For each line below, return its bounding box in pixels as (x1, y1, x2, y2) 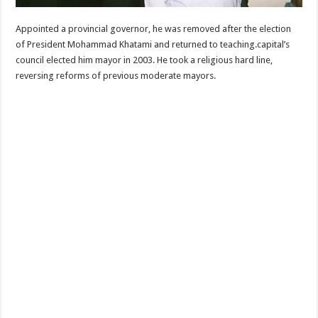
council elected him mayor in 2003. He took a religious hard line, (16, 55, 273, 66)
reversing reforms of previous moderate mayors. (16, 70, 216, 82)
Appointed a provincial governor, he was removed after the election (16, 23, 292, 35)
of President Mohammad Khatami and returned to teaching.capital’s (16, 39, 290, 50)
